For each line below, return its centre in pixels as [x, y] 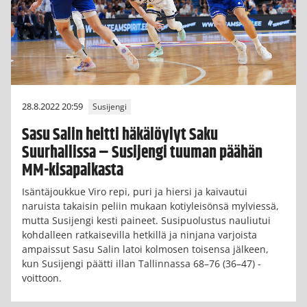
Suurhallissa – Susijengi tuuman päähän [142, 153]
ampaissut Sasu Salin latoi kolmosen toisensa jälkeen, [145, 249]
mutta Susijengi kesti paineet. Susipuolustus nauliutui [146, 221]
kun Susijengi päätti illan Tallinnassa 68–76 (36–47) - [142, 264]
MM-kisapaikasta [73, 171]
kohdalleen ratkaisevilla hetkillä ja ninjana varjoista [139, 235]
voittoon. [42, 278]
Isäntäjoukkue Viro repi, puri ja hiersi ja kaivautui [135, 192]
